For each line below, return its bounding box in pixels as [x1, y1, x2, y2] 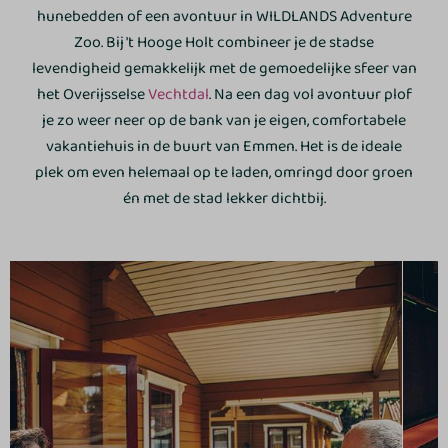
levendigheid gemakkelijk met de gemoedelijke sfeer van [31, 56, 417, 82]
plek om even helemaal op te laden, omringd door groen [35, 160, 413, 186]
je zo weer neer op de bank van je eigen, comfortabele [42, 108, 406, 134]
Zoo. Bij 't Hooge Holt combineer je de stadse [74, 30, 374, 56]
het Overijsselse [36, 82, 148, 108]
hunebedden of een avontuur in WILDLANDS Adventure [36, 4, 412, 30]
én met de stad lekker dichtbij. [122, 186, 326, 212]
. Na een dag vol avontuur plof [208, 82, 412, 108]
